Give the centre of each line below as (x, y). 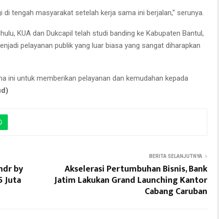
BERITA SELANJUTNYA (176, 156)
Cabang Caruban (176, 191)
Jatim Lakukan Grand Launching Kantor (131, 180)
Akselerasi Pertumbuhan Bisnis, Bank (136, 169)
